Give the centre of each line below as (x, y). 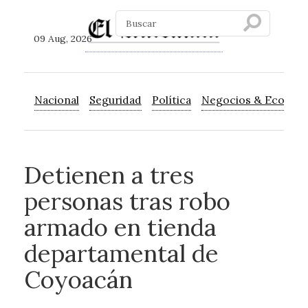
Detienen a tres (109, 175)
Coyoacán (78, 279)
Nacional (56, 100)
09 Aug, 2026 (63, 39)
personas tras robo (127, 201)
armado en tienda (120, 227)
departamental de (121, 253)
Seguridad (115, 100)
